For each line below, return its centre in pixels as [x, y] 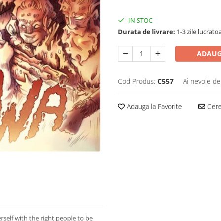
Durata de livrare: [147, 32]
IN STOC [140, 20]
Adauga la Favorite [153, 106]
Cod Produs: [137, 81]
